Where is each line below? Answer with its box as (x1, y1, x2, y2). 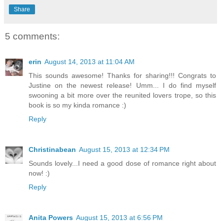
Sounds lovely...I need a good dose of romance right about (29, 159, 216, 167)
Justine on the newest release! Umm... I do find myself (29, 81, 216, 89)
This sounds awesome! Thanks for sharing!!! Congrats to (29, 71, 216, 79)
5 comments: (5, 31, 60, 41)
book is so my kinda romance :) (29, 101, 126, 109)
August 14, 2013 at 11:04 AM (44, 57, 135, 66)
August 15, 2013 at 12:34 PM (79, 145, 170, 153)
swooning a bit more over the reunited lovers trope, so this (29, 91, 216, 99)
